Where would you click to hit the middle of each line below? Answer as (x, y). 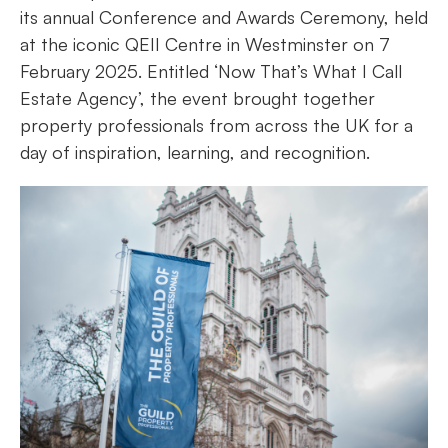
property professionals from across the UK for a (216, 125)
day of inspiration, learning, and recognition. (195, 152)
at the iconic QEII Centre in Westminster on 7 (205, 44)
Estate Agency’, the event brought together (197, 98)
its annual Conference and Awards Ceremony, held (224, 17)
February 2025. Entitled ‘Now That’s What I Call (211, 71)
